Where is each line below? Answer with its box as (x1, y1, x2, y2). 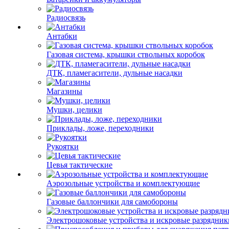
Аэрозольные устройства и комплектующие (47, 179, 200, 188)
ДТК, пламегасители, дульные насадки (47, 68, 182, 77)
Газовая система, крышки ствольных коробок (47, 50, 205, 59)
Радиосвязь (47, 13, 85, 22)
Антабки (47, 32, 77, 40)
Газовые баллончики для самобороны (47, 197, 178, 206)
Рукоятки (47, 142, 79, 151)
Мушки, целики (47, 105, 102, 114)
